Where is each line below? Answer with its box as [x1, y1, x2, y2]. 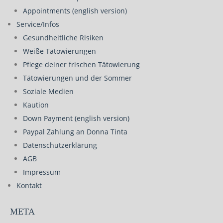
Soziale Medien [23, 87, 74, 96]
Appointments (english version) [23, 6, 127, 15]
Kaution [23, 100, 49, 110]
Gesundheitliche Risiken [23, 33, 104, 42]
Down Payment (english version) [23, 113, 129, 123]
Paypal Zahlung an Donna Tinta [23, 127, 127, 136]
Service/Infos [16, 19, 59, 29]
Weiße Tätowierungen [23, 46, 96, 56]
